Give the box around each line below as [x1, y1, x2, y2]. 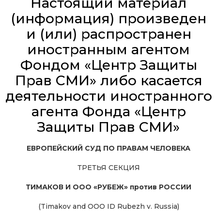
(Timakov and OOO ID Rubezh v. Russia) [38, 202, 179, 211]
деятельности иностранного [5, 88, 212, 105]
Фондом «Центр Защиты [20, 57, 197, 74]
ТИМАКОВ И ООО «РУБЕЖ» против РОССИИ [26, 183, 191, 192]
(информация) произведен [11, 10, 206, 27]
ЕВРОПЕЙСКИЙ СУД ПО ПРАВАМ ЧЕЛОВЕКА [27, 144, 190, 153]
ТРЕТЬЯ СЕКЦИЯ [77, 163, 140, 172]
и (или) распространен [26, 26, 191, 43]
